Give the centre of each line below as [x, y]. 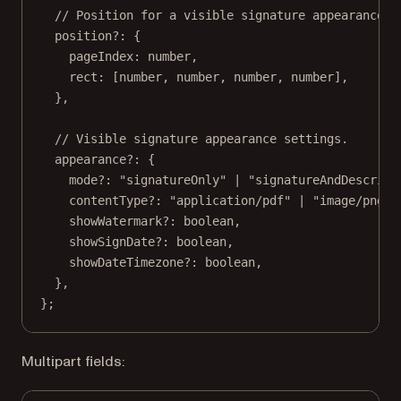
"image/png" [352, 201]
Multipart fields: [73, 362]
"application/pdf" [230, 201]
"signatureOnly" [173, 180]
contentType [108, 201]
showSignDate [112, 242]
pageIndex [101, 57]
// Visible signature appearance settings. [201, 139]
